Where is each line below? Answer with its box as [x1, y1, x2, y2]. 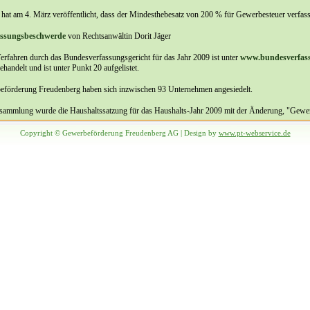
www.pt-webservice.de [218, 129, 291, 137]
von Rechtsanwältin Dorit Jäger [66, 31, 171, 41]
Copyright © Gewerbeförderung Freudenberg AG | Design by [19, 129, 219, 137]
